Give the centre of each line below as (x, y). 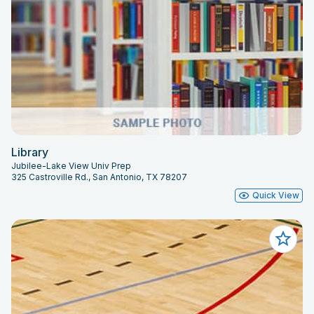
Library (30, 152)
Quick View (276, 196)
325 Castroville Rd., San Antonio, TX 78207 (99, 177)
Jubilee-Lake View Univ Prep (71, 166)
